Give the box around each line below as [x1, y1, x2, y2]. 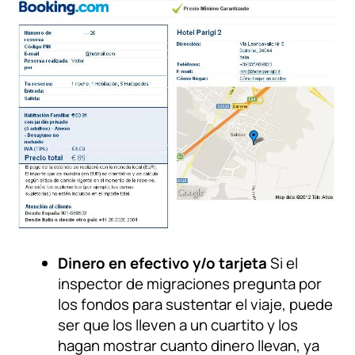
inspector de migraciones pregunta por [58, 273, 323, 295]
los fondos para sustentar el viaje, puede [58, 294, 334, 315]
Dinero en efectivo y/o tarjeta [58, 253, 271, 274]
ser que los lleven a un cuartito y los [58, 315, 299, 336]
